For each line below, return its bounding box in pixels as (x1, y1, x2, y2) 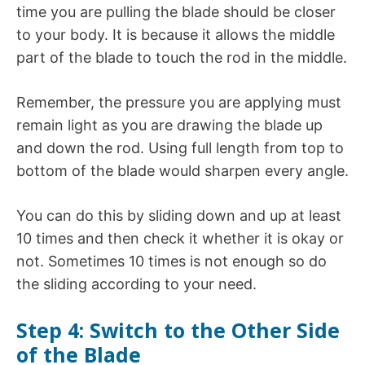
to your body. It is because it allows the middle (16, 25, 335, 43)
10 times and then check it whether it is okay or (16, 229, 344, 247)
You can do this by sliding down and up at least (16, 206, 341, 224)
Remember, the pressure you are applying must (16, 93, 341, 111)
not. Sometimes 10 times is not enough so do (16, 252, 327, 270)
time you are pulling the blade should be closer (16, 2, 336, 20)
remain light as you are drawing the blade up (16, 116, 323, 134)
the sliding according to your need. (16, 275, 257, 292)
